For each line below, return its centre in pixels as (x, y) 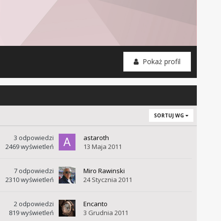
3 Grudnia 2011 (106, 213)
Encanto (95, 204)
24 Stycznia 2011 (108, 180)
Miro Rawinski (104, 171)
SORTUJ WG (169, 116)
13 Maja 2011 (102, 147)
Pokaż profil (160, 62)
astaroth (96, 138)
